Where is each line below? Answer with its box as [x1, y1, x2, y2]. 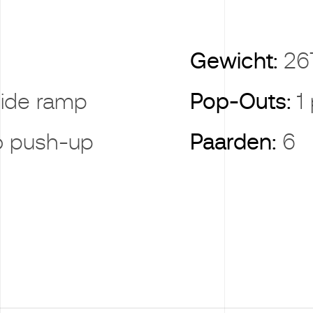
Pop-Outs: [190, 89, 297, 114]
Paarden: [190, 129, 282, 154]
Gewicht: [190, 48, 284, 73]
